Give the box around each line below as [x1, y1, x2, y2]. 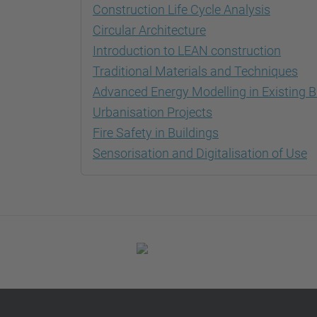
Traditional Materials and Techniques [93, 64, 298, 79]
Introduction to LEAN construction [93, 43, 281, 58]
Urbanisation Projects [93, 105, 212, 120]
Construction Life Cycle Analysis [93, 2, 270, 17]
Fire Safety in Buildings [93, 125, 219, 140]
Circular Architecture [93, 23, 206, 38]
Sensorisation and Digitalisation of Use [93, 146, 307, 161]
